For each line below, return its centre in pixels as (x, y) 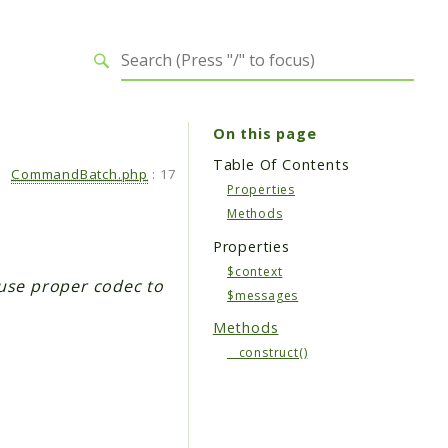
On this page (264, 133)
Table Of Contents (281, 165)
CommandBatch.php (80, 174)
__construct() (267, 353)
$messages (263, 295)
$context (255, 271)
